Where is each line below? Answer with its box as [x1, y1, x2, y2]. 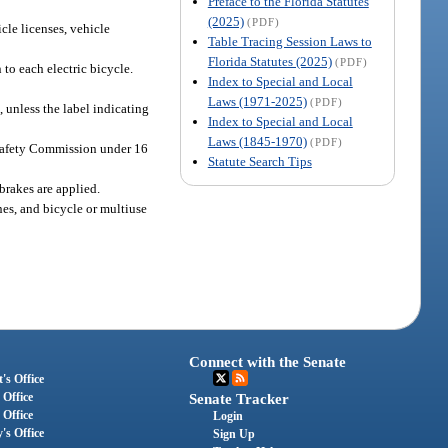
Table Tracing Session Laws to [207, 33, 372, 49]
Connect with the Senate [189, 354, 347, 371]
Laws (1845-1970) [207, 133, 307, 149]
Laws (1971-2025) [207, 93, 307, 109]
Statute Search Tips [207, 153, 312, 169]
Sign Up [213, 427, 256, 442]
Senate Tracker [189, 391, 290, 408]
